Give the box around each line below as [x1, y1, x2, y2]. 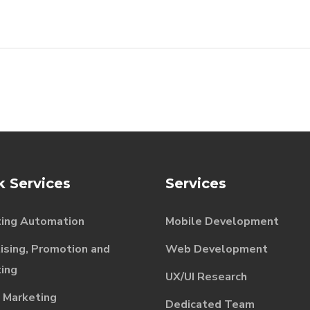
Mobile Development [165, 214, 279, 229]
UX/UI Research [165, 269, 247, 284]
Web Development [165, 241, 268, 257]
